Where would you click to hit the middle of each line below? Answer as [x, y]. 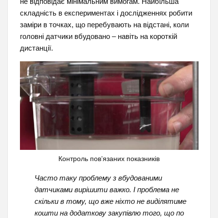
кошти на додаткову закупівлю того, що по [109, 213]
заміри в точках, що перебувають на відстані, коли [104, 24]
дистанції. [36, 48]
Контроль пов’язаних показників [109, 159]
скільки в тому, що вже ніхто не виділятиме [110, 201]
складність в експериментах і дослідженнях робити [106, 13]
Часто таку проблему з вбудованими [98, 178]
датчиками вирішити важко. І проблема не [107, 189]
